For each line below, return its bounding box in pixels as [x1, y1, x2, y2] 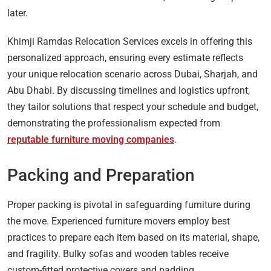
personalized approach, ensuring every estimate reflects [7, 52, 243, 64]
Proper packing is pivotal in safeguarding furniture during [7, 199, 250, 211]
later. [7, 7, 28, 19]
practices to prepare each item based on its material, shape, [7, 232, 260, 244]
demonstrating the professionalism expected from [7, 117, 220, 129]
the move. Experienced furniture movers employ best [7, 215, 230, 227]
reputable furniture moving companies [7, 134, 174, 146]
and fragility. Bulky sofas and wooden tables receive [7, 248, 229, 260]
